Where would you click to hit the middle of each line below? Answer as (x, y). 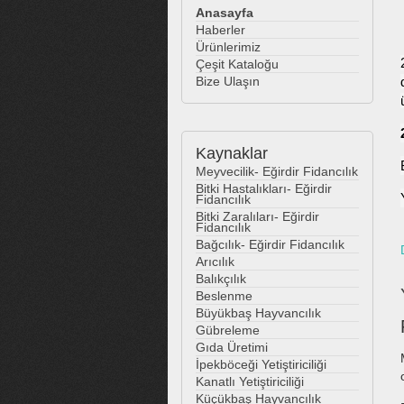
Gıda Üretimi (232, 347)
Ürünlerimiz (228, 47)
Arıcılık (215, 262)
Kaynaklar (232, 153)
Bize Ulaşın (228, 81)
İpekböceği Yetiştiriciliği (261, 364)
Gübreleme (228, 330)
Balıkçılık (221, 279)
